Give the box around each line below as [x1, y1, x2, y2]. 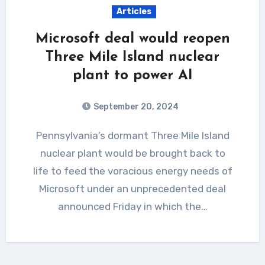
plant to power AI [72, 68, 193, 83]
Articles [116, 6, 151, 17]
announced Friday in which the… [57, 200, 208, 212]
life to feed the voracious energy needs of [33, 164, 232, 177]
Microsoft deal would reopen [35, 31, 230, 46]
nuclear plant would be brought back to [40, 147, 225, 159]
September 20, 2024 [93, 101, 179, 112]
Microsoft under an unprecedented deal [39, 182, 226, 195]
